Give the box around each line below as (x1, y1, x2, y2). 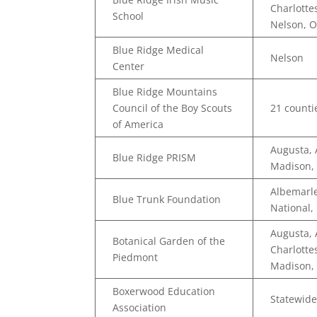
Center (113, 59, 145, 73)
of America (113, 117, 164, 131)
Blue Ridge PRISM (113, 151, 197, 164)
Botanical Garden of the (113, 234, 226, 248)
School (113, 9, 144, 23)
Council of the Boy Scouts (113, 101, 233, 115)
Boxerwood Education (113, 284, 216, 298)
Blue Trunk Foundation (113, 192, 221, 206)
